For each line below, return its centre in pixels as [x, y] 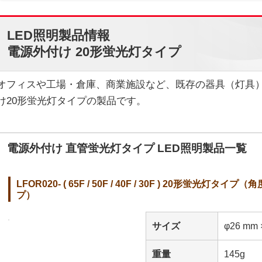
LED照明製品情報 [58, 36]
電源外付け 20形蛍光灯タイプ [94, 52]
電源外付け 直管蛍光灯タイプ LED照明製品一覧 [127, 148]
